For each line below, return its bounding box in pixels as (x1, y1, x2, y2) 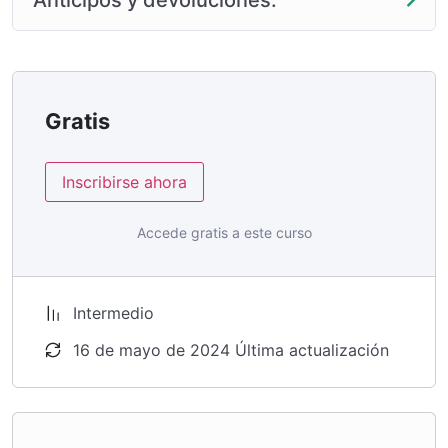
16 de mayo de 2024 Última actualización (73, 339, 389, 360)
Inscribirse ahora (62, 171, 187, 192)
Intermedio (73, 302, 154, 323)
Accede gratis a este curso (136, 223, 312, 241)
